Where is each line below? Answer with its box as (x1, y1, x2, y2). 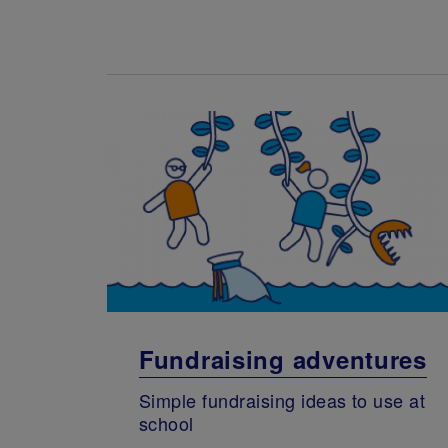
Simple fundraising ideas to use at (139, 387, 426, 414)
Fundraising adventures (139, 341, 427, 376)
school (139, 410, 194, 437)
